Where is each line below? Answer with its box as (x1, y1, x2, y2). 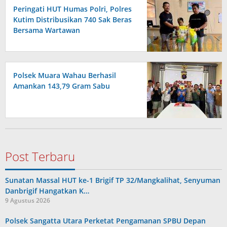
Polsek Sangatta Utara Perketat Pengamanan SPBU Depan (5, 215, 206, 225)
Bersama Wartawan (13, 25, 80, 35)
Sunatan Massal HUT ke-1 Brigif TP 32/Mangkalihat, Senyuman (5, 175, 220, 185)
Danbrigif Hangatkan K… (5, 185, 89, 196)
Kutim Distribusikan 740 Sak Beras (13, 14, 132, 24)
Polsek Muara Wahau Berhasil (13, 70, 116, 80)
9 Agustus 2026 (5, 196, 50, 205)
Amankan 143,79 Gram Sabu (13, 81, 110, 91)
